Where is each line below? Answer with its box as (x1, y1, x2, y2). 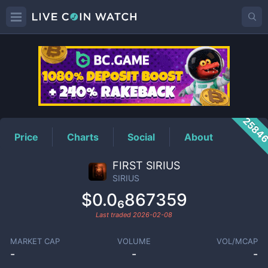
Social (127, 130, 156, 143)
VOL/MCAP (217, 236, 258, 246)
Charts (67, 130, 99, 143)
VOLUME (117, 236, 151, 246)
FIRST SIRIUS (112, 159, 180, 172)
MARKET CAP (10, 236, 60, 246)
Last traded (96, 211, 133, 219)
